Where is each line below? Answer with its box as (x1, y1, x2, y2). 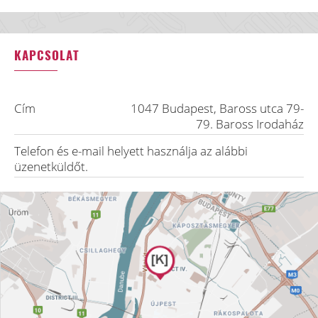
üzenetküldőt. (14, 158, 88, 175)
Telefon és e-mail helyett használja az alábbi (14, 143, 248, 159)
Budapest (161, 100, 214, 116)
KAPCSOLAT (14, 46, 79, 64)
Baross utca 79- (219, 100, 304, 116)
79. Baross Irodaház (195, 116, 304, 132)
